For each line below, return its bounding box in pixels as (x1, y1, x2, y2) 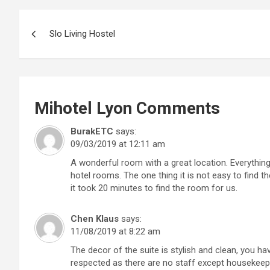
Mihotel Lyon (34, 98, 132, 119)
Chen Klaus (71, 213, 119, 225)
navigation (19, 34, 108, 58)
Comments (132, 98, 220, 119)
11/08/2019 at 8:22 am (71, 226, 160, 237)
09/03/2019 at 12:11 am (71, 139, 165, 150)
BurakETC (71, 126, 113, 137)
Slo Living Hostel (49, 28, 115, 40)
